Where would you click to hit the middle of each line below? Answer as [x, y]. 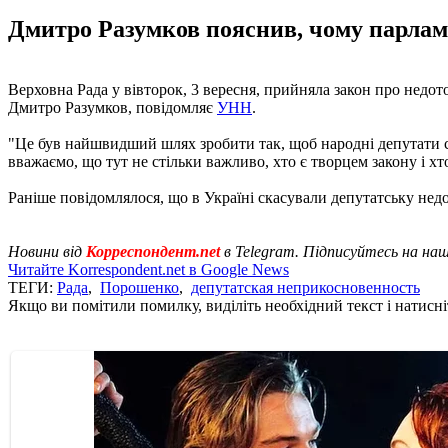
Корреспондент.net [153, 251]
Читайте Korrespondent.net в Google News [148, 269]
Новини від [45, 251]
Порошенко [139, 287]
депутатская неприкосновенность [305, 287]
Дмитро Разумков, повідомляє [112, 107]
